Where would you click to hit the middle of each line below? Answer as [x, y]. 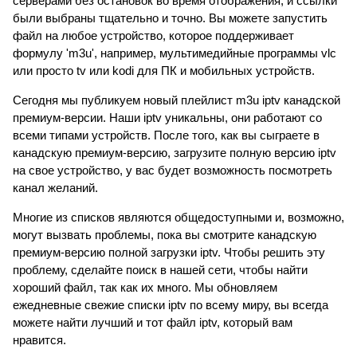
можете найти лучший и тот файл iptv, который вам [153, 322]
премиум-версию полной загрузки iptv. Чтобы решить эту [169, 252]
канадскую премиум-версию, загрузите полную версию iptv [175, 152]
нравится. [39, 339]
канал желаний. [55, 187]
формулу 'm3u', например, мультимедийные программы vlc [175, 53]
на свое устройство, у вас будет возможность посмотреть [173, 170]
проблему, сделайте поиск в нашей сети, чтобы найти [160, 269]
